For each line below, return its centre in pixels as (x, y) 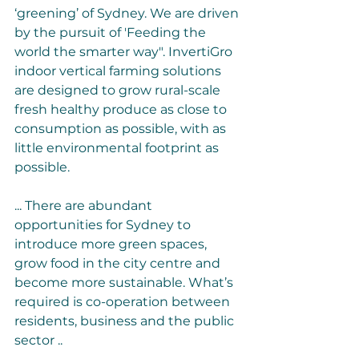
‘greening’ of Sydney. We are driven (128, 13)
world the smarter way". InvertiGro (125, 52)
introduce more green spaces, (112, 244)
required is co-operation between (124, 302)
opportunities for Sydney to (104, 225)
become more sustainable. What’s (125, 282)
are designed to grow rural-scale (119, 90)
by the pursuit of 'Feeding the (112, 32)
